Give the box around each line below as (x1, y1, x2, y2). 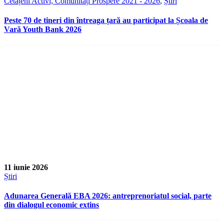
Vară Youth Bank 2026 (4, 25, 81, 34)
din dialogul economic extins (4, 200, 99, 209)
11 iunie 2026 (4, 162, 48, 171)
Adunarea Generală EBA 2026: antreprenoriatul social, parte (4, 191, 211, 200)
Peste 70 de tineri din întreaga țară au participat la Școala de (4, 16, 208, 25)
